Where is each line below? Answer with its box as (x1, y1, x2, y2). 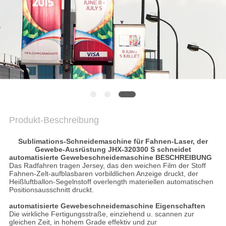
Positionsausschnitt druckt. (9, 186, 94, 194)
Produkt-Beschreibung (9, 115, 99, 126)
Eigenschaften (155, 202, 205, 210)
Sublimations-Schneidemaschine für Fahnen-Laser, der (18, 137, 208, 146)
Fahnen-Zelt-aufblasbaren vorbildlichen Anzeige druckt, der (9, 169, 198, 178)
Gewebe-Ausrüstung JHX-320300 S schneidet (35, 145, 191, 154)
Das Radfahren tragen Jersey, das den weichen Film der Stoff (9, 161, 206, 170)
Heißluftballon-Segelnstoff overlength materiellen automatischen (9, 178, 213, 186)
